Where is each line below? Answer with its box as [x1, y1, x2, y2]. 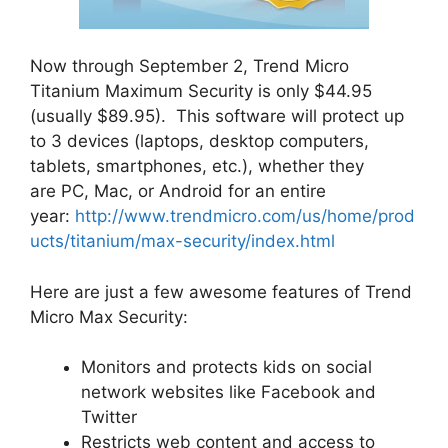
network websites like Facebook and [81, 382, 376, 403]
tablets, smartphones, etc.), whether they [30, 156, 364, 177]
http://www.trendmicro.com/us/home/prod [75, 206, 415, 227]
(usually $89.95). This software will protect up [30, 106, 404, 127]
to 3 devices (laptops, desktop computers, [30, 131, 369, 152]
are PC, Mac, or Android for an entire [30, 181, 326, 202]
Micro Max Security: [30, 306, 188, 327]
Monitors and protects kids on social [81, 357, 372, 378]
